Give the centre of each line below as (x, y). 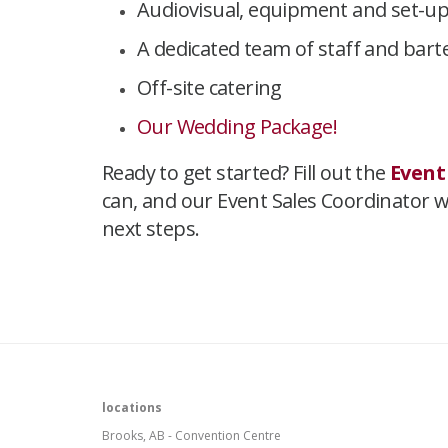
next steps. (151, 228)
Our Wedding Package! (237, 126)
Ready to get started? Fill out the (246, 172)
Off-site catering (209, 87)
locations (132, 407)
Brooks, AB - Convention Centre (191, 435)
